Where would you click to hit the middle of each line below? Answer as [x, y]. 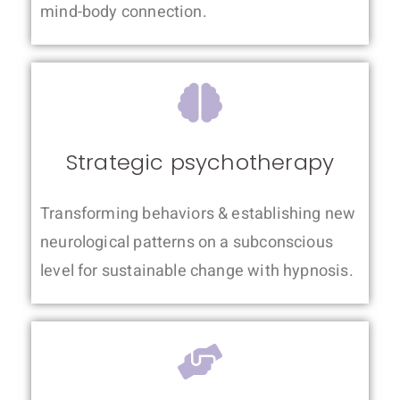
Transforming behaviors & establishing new [198, 214]
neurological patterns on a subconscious [187, 243]
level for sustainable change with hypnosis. [197, 271]
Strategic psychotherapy [200, 162]
